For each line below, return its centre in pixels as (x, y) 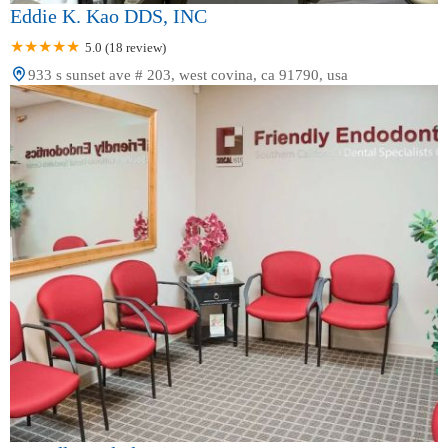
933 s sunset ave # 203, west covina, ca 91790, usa (188, 74)
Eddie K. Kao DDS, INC (108, 15)
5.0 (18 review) (125, 47)
